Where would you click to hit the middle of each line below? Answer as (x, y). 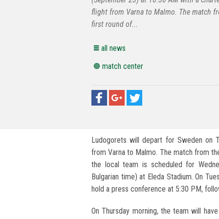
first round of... (115, 24)
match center (123, 66)
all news (113, 48)
